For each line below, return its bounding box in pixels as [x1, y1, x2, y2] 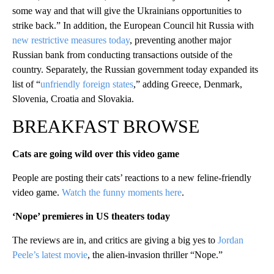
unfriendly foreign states [40, 79, 133, 90]
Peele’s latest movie [12, 250, 87, 261]
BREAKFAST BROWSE [12, 116, 199, 137]
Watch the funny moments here [62, 187, 182, 198]
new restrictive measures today [12, 35, 130, 46]
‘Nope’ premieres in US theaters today [12, 211, 170, 222]
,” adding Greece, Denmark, [133, 79, 242, 90]
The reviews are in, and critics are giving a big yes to [12, 235, 218, 246]
